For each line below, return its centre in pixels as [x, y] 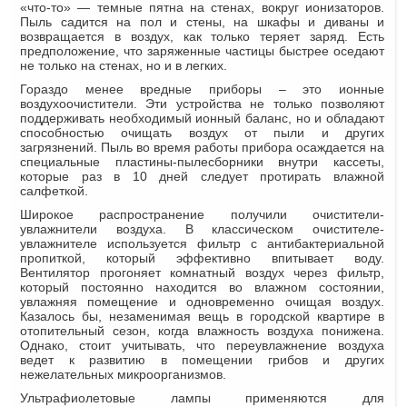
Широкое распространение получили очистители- [202, 214]
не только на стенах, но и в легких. [124, 65]
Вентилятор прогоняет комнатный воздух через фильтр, [202, 272]
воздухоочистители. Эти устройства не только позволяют [202, 103]
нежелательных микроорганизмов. [123, 374]
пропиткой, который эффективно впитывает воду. [202, 258]
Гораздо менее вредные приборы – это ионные [202, 89]
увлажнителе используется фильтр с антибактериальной [202, 243]
